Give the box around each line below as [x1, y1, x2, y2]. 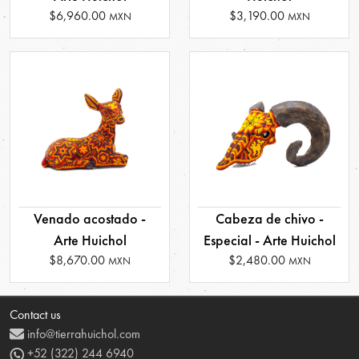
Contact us [10, 306, 61, 323]
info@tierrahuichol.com [24, 325, 140, 342]
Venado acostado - [34, 209, 146, 228]
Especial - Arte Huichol [203, 231, 336, 249]
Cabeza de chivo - [215, 209, 324, 228]
